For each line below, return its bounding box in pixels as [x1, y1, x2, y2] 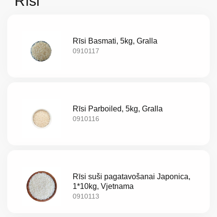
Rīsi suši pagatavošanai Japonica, [73, 172, 191, 181]
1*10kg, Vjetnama [73, 182, 134, 191]
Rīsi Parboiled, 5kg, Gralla [73, 105, 163, 113]
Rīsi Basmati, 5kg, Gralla [73, 37, 158, 46]
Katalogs [4, 197, 45, 210]
